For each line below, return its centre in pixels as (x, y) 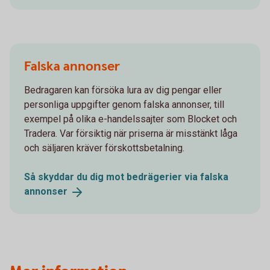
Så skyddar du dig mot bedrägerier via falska (126, 177)
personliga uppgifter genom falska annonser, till (124, 105)
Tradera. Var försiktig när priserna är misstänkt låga (131, 134)
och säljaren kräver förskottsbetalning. (104, 148)
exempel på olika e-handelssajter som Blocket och (130, 119)
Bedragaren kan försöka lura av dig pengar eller (123, 90)
